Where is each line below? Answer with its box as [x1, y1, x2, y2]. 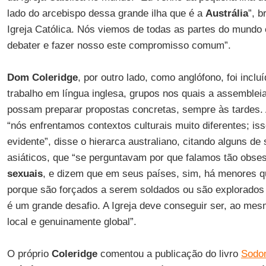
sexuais [7, 168, 43, 179]
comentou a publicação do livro [97, 248, 241, 259]
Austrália [205, 8, 248, 19]
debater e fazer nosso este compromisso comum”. [7, 40, 231, 51]
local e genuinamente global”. [7, 216, 137, 227]
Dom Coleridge [7, 72, 78, 83]
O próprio [7, 248, 52, 259]
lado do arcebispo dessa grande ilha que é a [7, 8, 205, 19]
